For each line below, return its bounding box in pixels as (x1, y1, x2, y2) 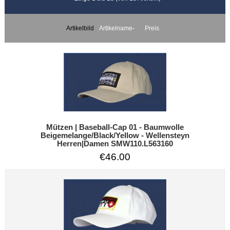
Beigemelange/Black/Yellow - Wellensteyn (40, 131, 189, 140)
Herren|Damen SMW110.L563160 (56, 139, 173, 148)
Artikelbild (66, 24, 94, 31)
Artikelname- (99, 24, 135, 31)
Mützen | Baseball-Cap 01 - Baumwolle (46, 123, 184, 131)
